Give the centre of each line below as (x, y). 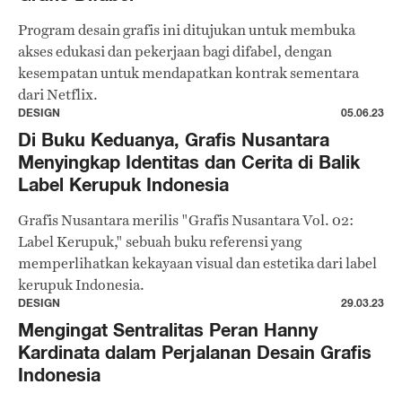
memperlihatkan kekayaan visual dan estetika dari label (197, 263)
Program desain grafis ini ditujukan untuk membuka (187, 30)
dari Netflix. (58, 95)
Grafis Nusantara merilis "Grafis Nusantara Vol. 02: (186, 220)
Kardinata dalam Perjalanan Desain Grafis (195, 352)
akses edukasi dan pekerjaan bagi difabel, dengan (175, 52)
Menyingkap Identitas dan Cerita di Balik (189, 162)
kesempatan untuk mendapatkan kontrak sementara (188, 73)
